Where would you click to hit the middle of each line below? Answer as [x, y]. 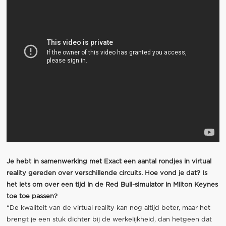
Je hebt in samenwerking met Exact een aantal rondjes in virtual [109, 162]
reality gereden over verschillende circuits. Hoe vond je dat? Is [107, 174]
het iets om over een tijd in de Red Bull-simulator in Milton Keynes [112, 185]
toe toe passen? [32, 197]
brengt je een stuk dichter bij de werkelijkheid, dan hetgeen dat [109, 220]
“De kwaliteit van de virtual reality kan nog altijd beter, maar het [108, 208]
